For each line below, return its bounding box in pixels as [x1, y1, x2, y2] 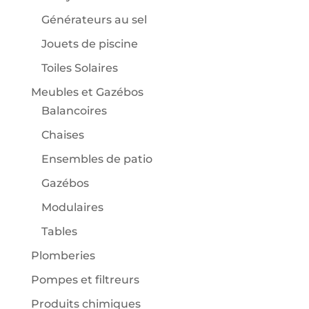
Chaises [41, 128, 84, 142]
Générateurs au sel [41, 13, 147, 27]
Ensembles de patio [41, 152, 152, 166]
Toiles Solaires [41, 61, 118, 75]
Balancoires [41, 104, 107, 118]
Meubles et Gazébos [30, 86, 143, 99]
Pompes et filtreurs [30, 273, 139, 287]
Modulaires [41, 201, 103, 215]
